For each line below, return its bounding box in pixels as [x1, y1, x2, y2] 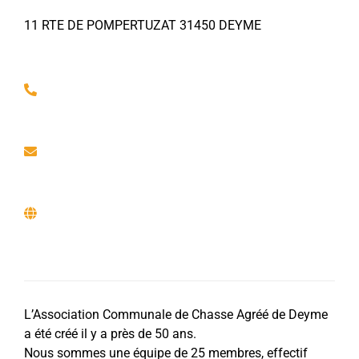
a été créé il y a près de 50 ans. [23, 326, 196, 341]
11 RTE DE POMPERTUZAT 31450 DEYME [23, 18, 261, 33]
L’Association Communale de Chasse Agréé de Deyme [23, 307, 328, 322]
